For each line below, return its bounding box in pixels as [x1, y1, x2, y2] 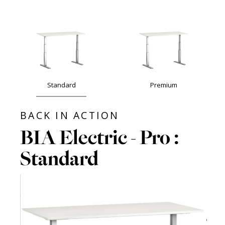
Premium [150, 80, 177, 89]
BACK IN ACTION [20, 109, 120, 122]
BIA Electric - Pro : [20, 124, 179, 151]
